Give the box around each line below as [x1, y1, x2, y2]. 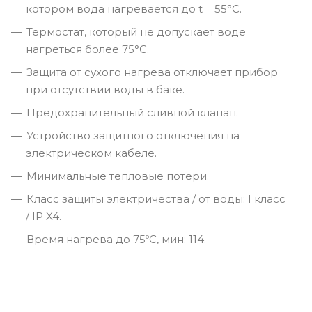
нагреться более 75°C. [26, 42, 149, 56]
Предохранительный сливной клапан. [26, 105, 238, 119]
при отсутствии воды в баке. [26, 82, 187, 96]
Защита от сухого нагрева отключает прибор [26, 65, 278, 79]
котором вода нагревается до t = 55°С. [26, 1, 242, 15]
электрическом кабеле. [26, 146, 157, 159]
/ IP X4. [26, 209, 61, 223]
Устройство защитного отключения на [26, 128, 240, 142]
